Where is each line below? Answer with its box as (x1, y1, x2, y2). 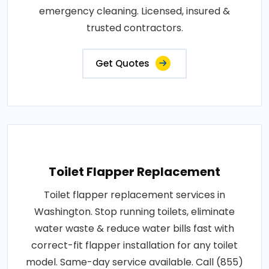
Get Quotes (95, 56, 150, 70)
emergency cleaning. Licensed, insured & (39, 4, 230, 18)
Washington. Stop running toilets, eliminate (34, 204, 235, 219)
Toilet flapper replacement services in (44, 187, 225, 202)
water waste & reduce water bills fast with (35, 221, 234, 235)
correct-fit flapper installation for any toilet (31, 238, 238, 252)
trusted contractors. (86, 20, 183, 35)
